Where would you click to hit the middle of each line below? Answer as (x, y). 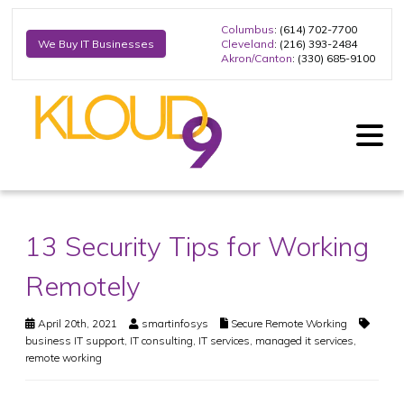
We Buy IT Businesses (96, 44)
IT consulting (161, 340)
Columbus (248, 29)
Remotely (83, 285)
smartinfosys (175, 323)
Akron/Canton (257, 58)
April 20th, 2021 (76, 323)
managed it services (304, 340)
